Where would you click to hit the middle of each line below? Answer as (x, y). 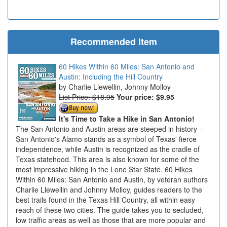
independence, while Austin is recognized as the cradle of (108, 149)
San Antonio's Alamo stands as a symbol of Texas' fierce (106, 139)
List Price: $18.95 (87, 97)
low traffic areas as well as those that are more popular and (111, 220)
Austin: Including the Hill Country (111, 76)
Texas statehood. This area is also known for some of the (107, 159)
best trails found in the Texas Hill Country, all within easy (105, 200)
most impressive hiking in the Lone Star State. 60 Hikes (104, 169)
